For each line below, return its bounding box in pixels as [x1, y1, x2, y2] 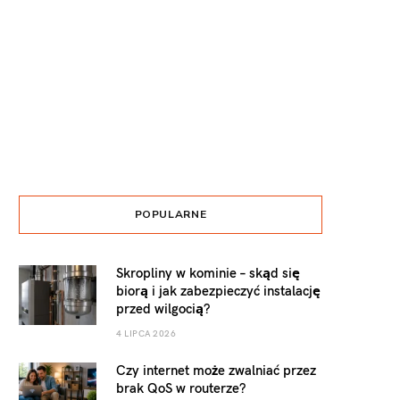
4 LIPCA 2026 [116, 327, 176, 340]
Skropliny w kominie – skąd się [116, 263, 300, 282]
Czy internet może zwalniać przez [116, 361, 316, 379]
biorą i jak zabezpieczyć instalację [116, 281, 321, 300]
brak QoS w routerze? [116, 379, 246, 397]
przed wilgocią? [116, 299, 210, 318]
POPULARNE [134, 207, 207, 222]
